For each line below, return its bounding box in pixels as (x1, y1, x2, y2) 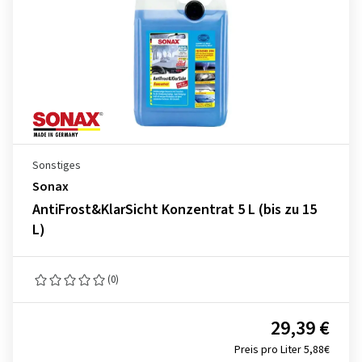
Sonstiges (32, 158, 81, 174)
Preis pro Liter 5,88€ (234, 342, 330, 358)
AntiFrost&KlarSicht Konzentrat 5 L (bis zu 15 (32, 200, 317, 220)
